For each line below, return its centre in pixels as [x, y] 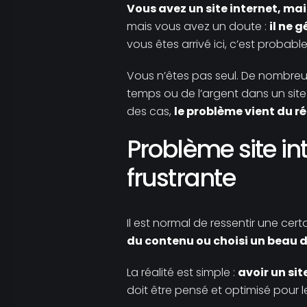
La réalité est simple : [182, 272]
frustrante [181, 178]
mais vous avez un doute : [198, 26]
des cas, [150, 111]
